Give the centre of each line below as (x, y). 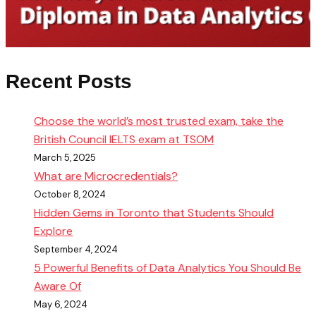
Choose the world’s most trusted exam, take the (159, 121)
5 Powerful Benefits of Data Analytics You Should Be (168, 268)
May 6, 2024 (61, 305)
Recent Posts (69, 82)
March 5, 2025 (65, 158)
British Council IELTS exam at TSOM (124, 140)
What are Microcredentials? (106, 176)
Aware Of (57, 286)
